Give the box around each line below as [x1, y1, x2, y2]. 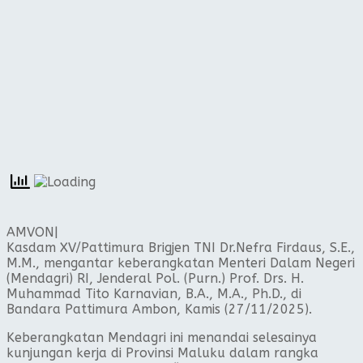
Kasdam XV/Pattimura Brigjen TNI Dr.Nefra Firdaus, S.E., [6, 239, 355, 255]
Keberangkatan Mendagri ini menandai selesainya [6, 329, 317, 345]
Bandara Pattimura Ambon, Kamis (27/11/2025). [6, 301, 312, 317]
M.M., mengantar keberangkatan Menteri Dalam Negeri [6, 254, 355, 271]
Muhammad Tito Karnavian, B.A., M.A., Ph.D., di [6, 285, 301, 301]
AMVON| [6, 224, 58, 240]
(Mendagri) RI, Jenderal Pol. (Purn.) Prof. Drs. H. [6, 270, 304, 286]
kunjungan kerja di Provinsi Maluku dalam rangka [6, 344, 318, 361]
